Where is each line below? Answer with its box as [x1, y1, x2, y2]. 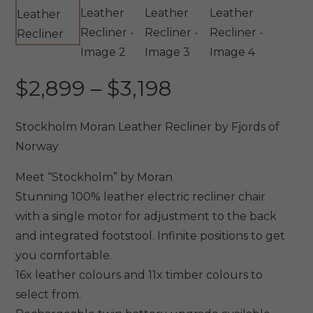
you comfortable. [15, 249, 112, 263]
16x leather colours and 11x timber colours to [15, 268, 263, 282]
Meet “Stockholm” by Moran [15, 170, 173, 184]
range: [171, 94, 238, 121]
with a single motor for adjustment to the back [15, 210, 277, 224]
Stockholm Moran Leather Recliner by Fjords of [15, 120, 280, 134]
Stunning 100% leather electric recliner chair [15, 190, 266, 204]
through [171, 133, 258, 160]
